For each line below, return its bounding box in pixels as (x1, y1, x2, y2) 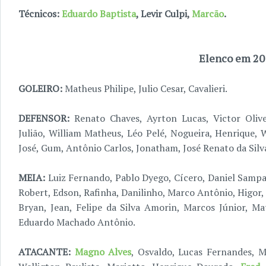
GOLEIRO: (18, 82, 65, 95)
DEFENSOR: (18, 112, 69, 125)
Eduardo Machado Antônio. (18, 216, 135, 229)
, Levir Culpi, (136, 7, 192, 20)
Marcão (192, 7, 224, 20)
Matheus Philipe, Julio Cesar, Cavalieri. (65, 82, 227, 95)
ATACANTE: (18, 245, 71, 258)
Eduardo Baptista (62, 7, 136, 20)
